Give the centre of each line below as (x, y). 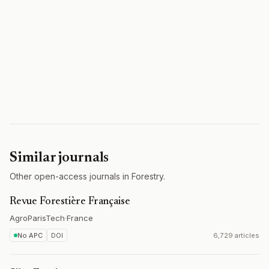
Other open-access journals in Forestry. (87, 176)
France (80, 218)
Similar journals (59, 158)
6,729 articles (236, 235)
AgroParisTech (37, 218)
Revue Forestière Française (70, 202)
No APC (30, 235)
